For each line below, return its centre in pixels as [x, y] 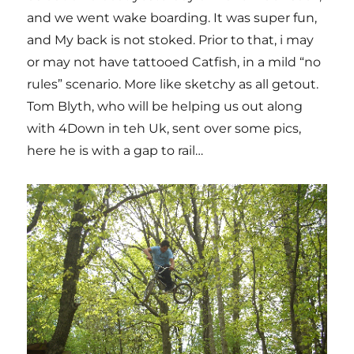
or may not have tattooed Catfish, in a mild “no [174, 62]
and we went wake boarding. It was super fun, [172, 17]
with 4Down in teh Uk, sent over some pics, [164, 128]
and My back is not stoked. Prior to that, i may [171, 40]
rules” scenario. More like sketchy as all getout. [173, 84]
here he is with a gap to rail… [115, 150]
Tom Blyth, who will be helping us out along [165, 106]
